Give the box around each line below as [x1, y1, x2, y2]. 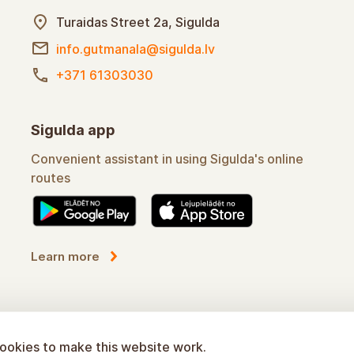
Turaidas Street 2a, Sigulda [56, 13, 220, 30]
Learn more [31, 249, 100, 264]
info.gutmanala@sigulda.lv [56, 40, 215, 57]
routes [31, 170, 70, 186]
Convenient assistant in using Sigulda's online [31, 151, 303, 167]
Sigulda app [31, 122, 115, 138]
